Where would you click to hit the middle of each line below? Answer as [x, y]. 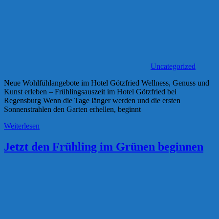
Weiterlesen [22, 126]
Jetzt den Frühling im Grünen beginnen [104, 147]
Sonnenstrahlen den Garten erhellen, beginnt [72, 109]
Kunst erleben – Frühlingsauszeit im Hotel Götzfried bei [90, 92]
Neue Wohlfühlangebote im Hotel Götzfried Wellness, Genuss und [107, 83]
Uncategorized [173, 66]
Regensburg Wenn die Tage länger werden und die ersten [92, 101]
